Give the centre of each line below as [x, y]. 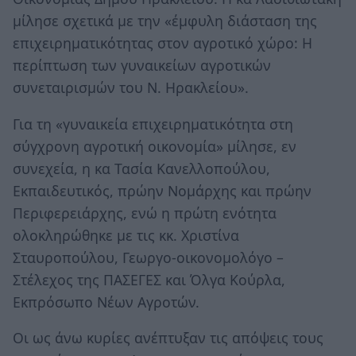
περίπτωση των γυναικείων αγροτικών [142, 66]
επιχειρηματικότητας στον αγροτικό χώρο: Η [163, 43]
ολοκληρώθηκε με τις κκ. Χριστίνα [126, 235]
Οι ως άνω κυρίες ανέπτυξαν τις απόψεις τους [168, 338]
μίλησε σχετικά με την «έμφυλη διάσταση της [165, 21]
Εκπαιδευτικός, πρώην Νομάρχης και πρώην [162, 190]
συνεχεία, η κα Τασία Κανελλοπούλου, [141, 168]
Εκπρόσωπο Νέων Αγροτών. [106, 302]
